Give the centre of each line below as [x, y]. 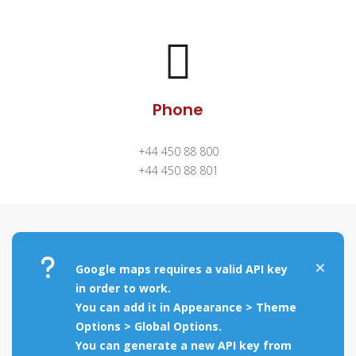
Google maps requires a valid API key [182, 269]
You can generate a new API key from [184, 345]
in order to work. [123, 288]
